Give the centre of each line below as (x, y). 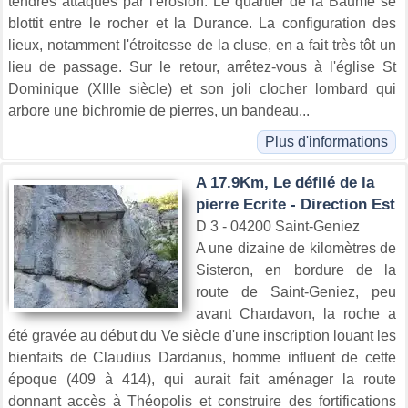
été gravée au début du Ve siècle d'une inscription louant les (202, 335)
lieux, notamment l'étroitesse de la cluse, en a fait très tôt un (202, 45)
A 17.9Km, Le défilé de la (285, 182)
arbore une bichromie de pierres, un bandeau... (159, 110)
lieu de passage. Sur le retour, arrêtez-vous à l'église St (202, 66)
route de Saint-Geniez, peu (296, 291)
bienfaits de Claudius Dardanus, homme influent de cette (202, 357)
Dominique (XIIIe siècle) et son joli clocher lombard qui (202, 88)
